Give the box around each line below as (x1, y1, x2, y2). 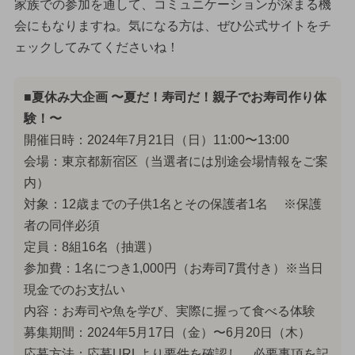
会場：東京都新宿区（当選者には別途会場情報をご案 (23, 154, 328, 168)
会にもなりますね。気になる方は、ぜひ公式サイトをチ (13, 19, 331, 33)
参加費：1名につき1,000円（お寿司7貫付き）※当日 (23, 261, 323, 275)
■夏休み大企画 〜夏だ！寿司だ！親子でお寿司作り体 (23, 90, 326, 104)
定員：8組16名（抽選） (23, 239, 159, 254)
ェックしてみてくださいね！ (13, 40, 179, 55)
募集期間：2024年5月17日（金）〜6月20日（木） (23, 325, 311, 339)
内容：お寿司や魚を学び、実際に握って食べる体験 (23, 303, 315, 318)
